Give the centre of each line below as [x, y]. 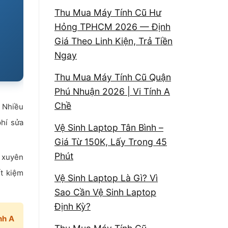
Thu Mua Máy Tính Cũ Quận [113, 77]
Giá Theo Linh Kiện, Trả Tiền [113, 41]
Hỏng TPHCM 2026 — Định [112, 26]
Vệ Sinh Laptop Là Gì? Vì [106, 178]
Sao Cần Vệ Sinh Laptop [105, 192]
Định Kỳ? [73, 206]
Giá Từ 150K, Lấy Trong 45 [111, 141]
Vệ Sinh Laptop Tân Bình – [109, 127]
